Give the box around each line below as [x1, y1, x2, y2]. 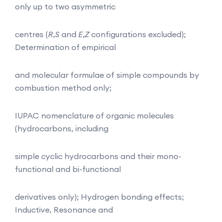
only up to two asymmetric [15, 1, 115, 11]
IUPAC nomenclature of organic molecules [15, 110, 174, 120]
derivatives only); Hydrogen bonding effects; [15, 191, 184, 202]
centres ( [15, 29, 48, 39]
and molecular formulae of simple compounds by [15, 69, 199, 80]
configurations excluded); [91, 29, 186, 39]
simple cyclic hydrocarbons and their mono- [15, 151, 181, 161]
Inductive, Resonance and [15, 204, 113, 215]
